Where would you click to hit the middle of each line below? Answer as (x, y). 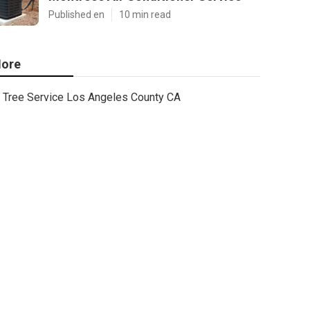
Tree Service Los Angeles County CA (92, 97)
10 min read (145, 15)
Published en (76, 15)
